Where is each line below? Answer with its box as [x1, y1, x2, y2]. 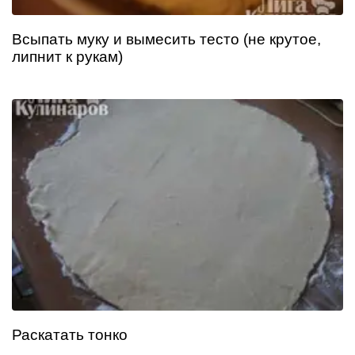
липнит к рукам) [12, 48, 123, 66]
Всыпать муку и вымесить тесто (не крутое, [12, 31, 321, 48]
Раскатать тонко [12, 326, 128, 344]
